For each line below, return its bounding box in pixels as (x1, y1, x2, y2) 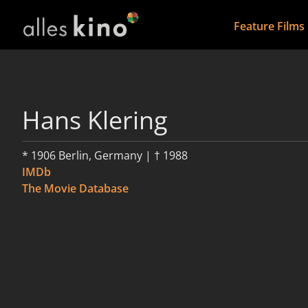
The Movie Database (22, 181, 129, 196)
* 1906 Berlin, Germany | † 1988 (22, 148, 188, 163)
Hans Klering (22, 103, 168, 137)
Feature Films (233, 19, 305, 34)
